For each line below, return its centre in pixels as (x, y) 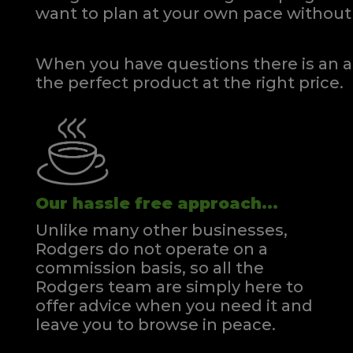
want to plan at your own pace (159, 13)
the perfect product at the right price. (190, 82)
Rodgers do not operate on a (152, 249)
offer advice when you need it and (174, 306)
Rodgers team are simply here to (169, 287)
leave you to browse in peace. (156, 325)
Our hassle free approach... (157, 204)
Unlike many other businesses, (162, 230)
